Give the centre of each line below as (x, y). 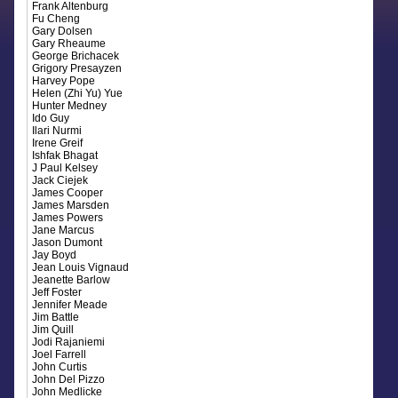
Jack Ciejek (60, 180)
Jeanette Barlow (72, 280)
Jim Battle (56, 317)
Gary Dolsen (63, 31)
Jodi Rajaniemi (69, 342)
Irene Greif (58, 143)
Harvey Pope (64, 81)
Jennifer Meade (70, 305)
